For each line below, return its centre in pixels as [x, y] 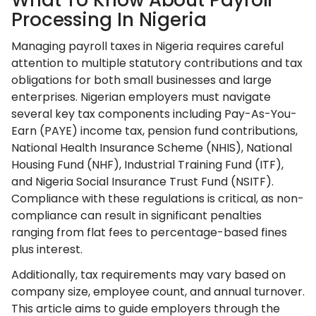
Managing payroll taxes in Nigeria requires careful [147, 46]
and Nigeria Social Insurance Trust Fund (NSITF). [142, 182]
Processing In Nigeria [109, 20]
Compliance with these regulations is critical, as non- [158, 199]
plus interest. [47, 249]
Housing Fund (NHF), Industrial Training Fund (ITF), [147, 165]
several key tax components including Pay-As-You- [154, 114]
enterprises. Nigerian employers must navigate [141, 97]
